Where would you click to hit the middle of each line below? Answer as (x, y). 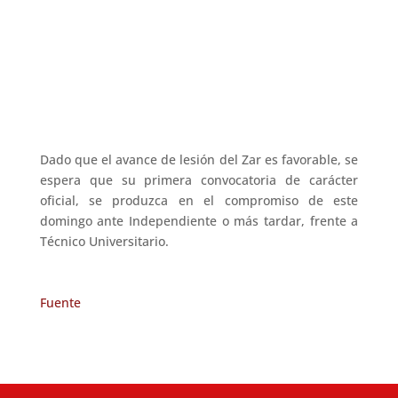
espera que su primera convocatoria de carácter (199, 180)
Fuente (60, 303)
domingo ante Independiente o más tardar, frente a (199, 221)
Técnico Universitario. (107, 242)
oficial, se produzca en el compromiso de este (199, 201)
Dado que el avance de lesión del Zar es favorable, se (199, 160)
